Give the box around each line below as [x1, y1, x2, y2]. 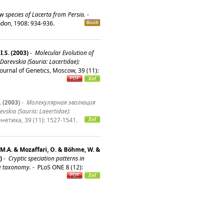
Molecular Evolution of [33, 49, 94, 57]
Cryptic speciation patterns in [7, 154, 84, 163]
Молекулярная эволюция [25, 98, 95, 107]
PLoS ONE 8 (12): [36, 163, 83, 172]
